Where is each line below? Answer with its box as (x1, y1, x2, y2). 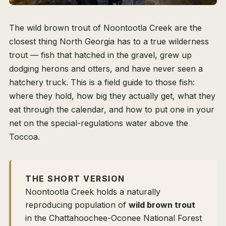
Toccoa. (9, 132, 40, 142)
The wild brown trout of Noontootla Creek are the (9, 23, 202, 33)
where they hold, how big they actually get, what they (9, 91, 215, 101)
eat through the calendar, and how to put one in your (9, 104, 214, 115)
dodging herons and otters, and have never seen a (9, 64, 203, 74)
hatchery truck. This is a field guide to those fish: (9, 77, 195, 88)
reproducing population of (25, 200, 129, 210)
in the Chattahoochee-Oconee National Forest (25, 213, 202, 223)
